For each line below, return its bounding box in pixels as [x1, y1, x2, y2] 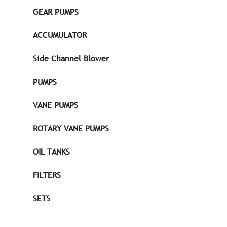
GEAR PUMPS [33, 6, 79, 18]
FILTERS [33, 169, 61, 181]
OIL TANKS [33, 146, 70, 158]
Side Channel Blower [33, 53, 109, 64]
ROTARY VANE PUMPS [33, 123, 109, 134]
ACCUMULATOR [33, 29, 87, 41]
